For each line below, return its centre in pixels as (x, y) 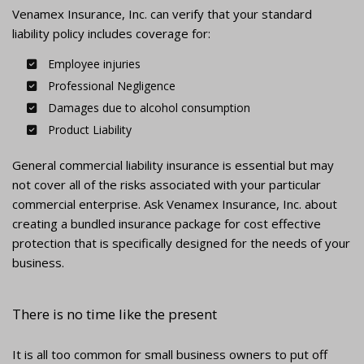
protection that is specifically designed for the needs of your (181, 243)
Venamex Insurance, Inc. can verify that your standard (162, 14)
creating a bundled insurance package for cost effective (167, 224)
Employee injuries (92, 64)
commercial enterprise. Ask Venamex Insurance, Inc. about (175, 204)
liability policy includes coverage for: (111, 34)
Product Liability (88, 130)
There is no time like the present (115, 314)
